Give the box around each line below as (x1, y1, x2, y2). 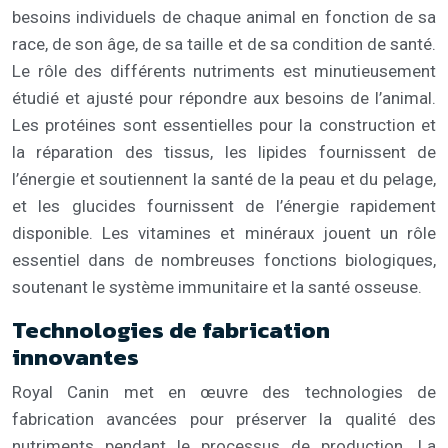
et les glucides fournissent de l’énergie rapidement (12, 195, 436, 216)
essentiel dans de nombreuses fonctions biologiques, (12, 249, 436, 270)
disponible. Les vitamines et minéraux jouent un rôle (12, 222, 436, 243)
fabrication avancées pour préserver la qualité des (12, 408, 436, 429)
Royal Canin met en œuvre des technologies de (12, 381, 436, 402)
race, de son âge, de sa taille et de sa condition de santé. (12, 33, 436, 54)
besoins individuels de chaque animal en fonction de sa (12, 6, 436, 27)
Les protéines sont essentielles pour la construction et (12, 114, 436, 135)
